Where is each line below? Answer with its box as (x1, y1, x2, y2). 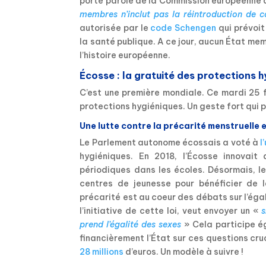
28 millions (80, 246, 124, 258)
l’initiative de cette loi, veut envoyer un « (80, 205, 258, 217)
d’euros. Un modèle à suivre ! (123, 246, 244, 258)
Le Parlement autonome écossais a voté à (80, 137, 261, 148)
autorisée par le (80, 23, 151, 34)
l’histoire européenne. (80, 50, 171, 61)
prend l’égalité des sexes (80, 219, 181, 230)
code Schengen (150, 23, 217, 34)
